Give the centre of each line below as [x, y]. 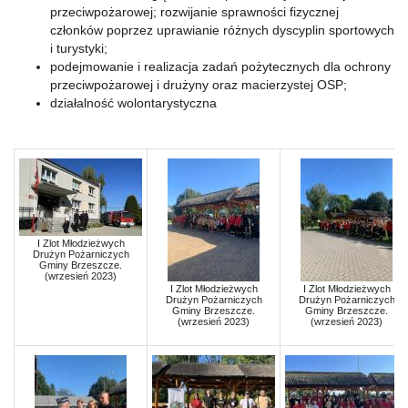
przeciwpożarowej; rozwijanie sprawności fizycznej [194, 12]
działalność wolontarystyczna [133, 103]
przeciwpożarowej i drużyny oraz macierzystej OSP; [199, 85]
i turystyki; [79, 48]
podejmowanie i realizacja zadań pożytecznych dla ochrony [220, 66]
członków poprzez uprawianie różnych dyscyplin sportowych [222, 30]
